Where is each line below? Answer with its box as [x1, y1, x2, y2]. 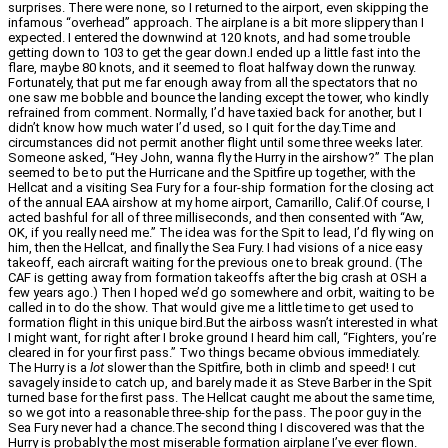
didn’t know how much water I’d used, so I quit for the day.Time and [8, 119, 396, 135]
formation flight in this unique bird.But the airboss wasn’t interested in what [8, 314, 438, 330]
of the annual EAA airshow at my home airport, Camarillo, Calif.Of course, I [8, 194, 430, 210]
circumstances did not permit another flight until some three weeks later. [8, 134, 423, 150]
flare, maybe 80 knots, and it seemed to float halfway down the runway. [8, 59, 416, 75]
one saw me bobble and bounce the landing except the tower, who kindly [8, 89, 428, 105]
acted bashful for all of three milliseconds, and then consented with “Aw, [8, 209, 424, 225]
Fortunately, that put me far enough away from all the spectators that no [8, 74, 418, 90]
